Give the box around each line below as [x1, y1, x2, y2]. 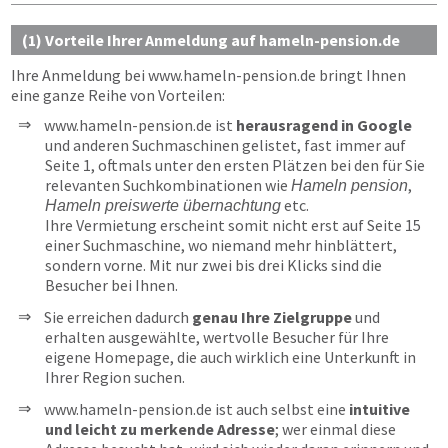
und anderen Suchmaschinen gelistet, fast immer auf [45, 135, 406, 155]
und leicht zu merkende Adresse [45, 419, 275, 439]
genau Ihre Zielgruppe [192, 307, 352, 327]
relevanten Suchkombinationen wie [45, 175, 291, 195]
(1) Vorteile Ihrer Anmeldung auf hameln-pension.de [22, 30, 400, 50]
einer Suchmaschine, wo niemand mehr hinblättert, [45, 235, 397, 255]
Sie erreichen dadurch [44, 307, 192, 327]
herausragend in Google [236, 115, 412, 135]
